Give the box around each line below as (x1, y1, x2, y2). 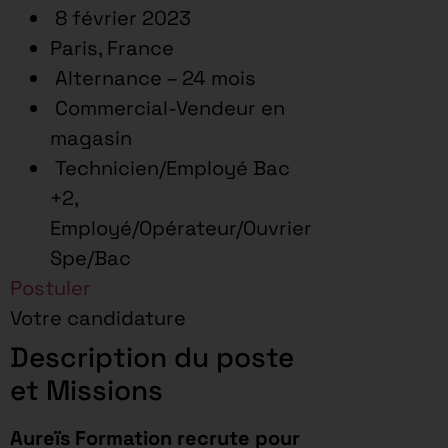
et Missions (10, 371, 163, 408)
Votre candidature (10, 304, 186, 331)
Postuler (10, 274, 91, 301)
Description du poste (10, 338, 294, 375)
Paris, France (50, 34, 174, 61)
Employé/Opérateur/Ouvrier (50, 214, 312, 241)
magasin (50, 124, 132, 151)
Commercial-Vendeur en (50, 94, 285, 121)
